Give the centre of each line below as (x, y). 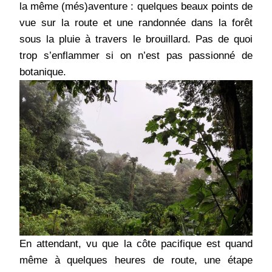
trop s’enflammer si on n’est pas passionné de (136, 56)
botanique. (43, 72)
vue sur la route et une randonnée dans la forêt (136, 23)
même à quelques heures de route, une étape (136, 260)
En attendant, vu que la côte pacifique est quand (136, 244)
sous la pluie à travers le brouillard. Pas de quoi (136, 39)
